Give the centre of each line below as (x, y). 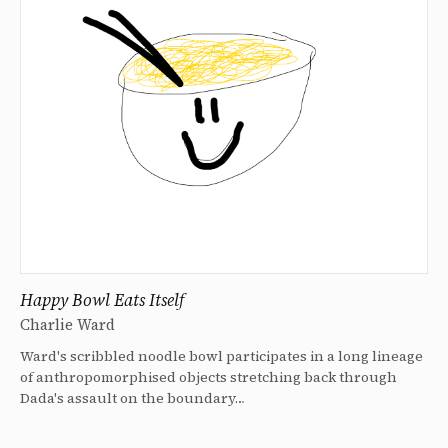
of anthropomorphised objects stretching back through (208, 377)
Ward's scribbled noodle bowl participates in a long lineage (221, 356)
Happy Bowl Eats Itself (102, 300)
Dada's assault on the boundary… (132, 398)
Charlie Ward (67, 325)
